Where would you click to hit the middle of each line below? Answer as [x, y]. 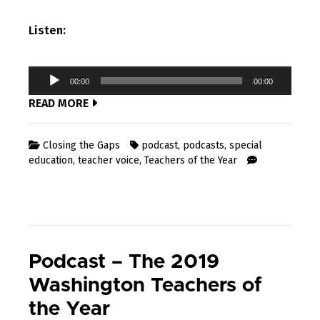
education [51, 161]
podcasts [204, 146]
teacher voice [109, 161]
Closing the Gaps [81, 146]
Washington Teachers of [145, 286]
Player [51, 91]
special [246, 146]
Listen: [47, 31]
